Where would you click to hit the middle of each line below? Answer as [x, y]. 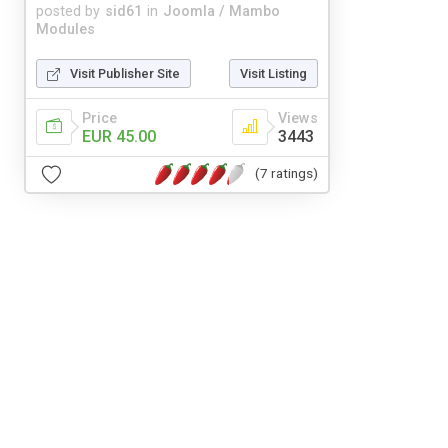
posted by [68, 11]
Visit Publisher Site [125, 73]
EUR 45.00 [119, 136]
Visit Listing [273, 73]
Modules [65, 29]
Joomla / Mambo [221, 11]
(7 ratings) [286, 173]
